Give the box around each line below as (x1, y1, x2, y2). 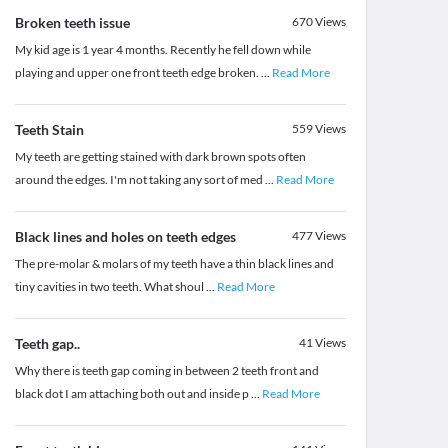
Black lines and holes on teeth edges (14, 228, 236, 246)
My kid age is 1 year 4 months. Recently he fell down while (14, 42, 311, 58)
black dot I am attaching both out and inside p (14, 386, 251, 402)
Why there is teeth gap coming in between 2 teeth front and (14, 363, 319, 379)
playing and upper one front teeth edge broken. (14, 65, 261, 81)
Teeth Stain (14, 121, 84, 139)
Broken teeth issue (14, 14, 130, 32)
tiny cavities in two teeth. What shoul (14, 279, 206, 295)
